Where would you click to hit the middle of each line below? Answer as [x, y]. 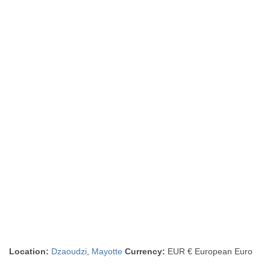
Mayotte [107, 251]
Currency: [145, 251]
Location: [29, 251]
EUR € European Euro [209, 251]
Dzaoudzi [69, 251]
